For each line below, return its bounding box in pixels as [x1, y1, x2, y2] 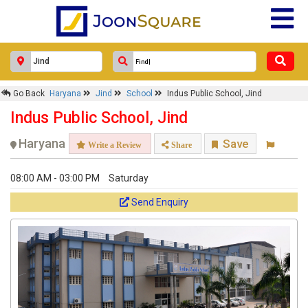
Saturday [109, 173, 148, 184]
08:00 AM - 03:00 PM [10, 173, 100, 184]
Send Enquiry [131, 197, 188, 208]
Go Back [11, 89, 45, 98]
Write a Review [86, 140, 142, 149]
